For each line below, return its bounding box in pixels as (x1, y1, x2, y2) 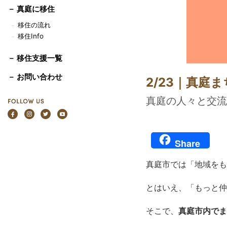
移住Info (18, 31, 44, 40)
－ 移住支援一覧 (8, 53, 63, 63)
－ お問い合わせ (8, 72, 63, 82)
